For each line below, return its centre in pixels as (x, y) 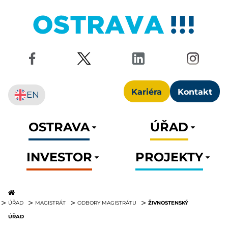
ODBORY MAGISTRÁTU (107, 203)
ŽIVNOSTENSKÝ (168, 203)
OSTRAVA (59, 126)
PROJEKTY (169, 156)
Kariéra (147, 91)
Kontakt (195, 91)
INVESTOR (59, 156)
